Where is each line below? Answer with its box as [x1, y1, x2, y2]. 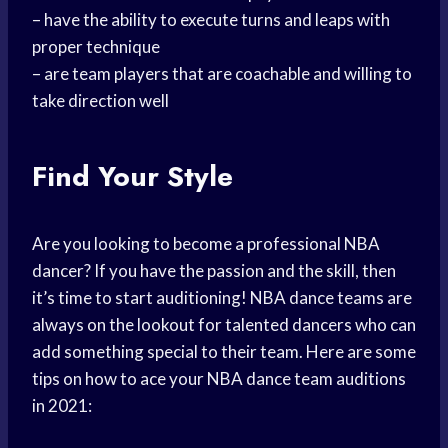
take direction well [32, 90, 169, 112]
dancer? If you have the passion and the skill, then [32, 260, 396, 282]
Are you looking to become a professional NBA [32, 233, 380, 255]
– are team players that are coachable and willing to [32, 63, 412, 85]
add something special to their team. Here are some [32, 341, 416, 363]
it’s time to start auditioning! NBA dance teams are [32, 287, 412, 309]
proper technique [32, 36, 160, 58]
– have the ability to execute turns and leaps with [32, 9, 390, 31]
